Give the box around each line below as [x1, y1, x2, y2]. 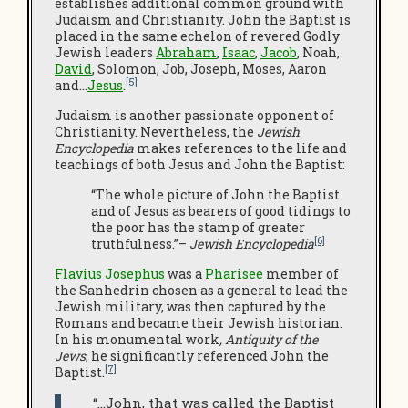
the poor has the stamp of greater [91, 219, 305, 237]
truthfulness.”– [91, 235, 189, 253]
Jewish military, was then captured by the [55, 298, 326, 316]
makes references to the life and [134, 139, 347, 158]
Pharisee [205, 265, 263, 283]
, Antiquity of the [219, 331, 318, 349]
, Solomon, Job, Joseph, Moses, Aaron [92, 60, 327, 78]
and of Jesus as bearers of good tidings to [91, 202, 351, 220]
